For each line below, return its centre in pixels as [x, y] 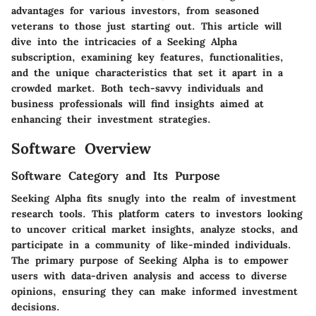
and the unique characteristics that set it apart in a [147, 72]
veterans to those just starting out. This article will [146, 26]
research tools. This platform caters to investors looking [157, 214]
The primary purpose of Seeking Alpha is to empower [150, 261]
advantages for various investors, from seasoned [135, 10]
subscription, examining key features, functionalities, [147, 57]
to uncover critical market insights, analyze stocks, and [154, 230]
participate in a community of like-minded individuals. [151, 245]
